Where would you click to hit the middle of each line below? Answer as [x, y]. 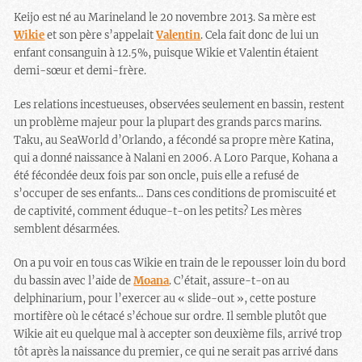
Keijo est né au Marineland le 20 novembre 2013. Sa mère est [165, 17]
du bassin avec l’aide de [74, 280]
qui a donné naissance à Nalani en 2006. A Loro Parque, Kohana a [176, 158]
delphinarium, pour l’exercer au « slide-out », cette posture [165, 298]
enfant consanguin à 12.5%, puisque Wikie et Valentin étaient [166, 53]
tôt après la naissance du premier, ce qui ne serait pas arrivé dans [176, 351]
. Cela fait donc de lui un [260, 35]
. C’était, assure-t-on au [229, 280]
